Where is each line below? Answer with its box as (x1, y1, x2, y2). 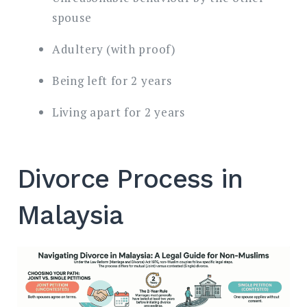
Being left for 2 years (52, 73, 172, 89)
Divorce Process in (17, 164, 243, 195)
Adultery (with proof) (52, 41, 176, 58)
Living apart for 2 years (52, 104, 185, 121)
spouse (52, 10, 92, 26)
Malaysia (17, 200, 124, 231)
